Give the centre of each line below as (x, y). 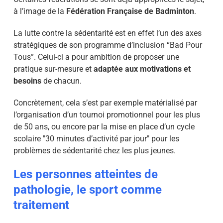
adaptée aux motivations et (142, 69)
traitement (41, 205)
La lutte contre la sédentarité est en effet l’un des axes (107, 33)
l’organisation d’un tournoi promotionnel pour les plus (107, 115)
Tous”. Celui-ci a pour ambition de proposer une (96, 57)
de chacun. (61, 81)
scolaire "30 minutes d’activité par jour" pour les (96, 139)
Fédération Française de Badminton (130, 11)
